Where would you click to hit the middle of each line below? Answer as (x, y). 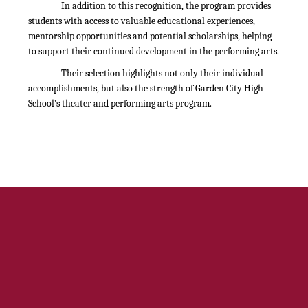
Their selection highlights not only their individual (162, 73)
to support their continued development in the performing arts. (154, 51)
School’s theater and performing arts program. (120, 103)
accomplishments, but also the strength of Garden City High (146, 88)
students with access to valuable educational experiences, (142, 21)
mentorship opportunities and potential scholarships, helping (150, 36)
